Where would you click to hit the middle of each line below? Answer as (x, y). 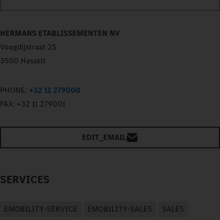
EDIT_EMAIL (104, 137)
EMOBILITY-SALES (120, 209)
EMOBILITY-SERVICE (41, 209)
